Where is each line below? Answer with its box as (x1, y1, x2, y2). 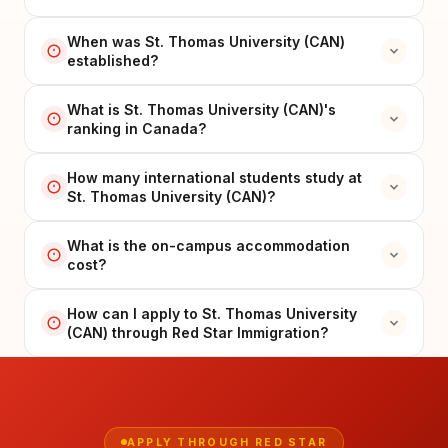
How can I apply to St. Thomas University (67, 304, 357, 322)
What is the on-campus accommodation (67, 236, 350, 254)
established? (67, 51, 158, 69)
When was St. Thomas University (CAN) (67, 32, 345, 50)
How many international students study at (67, 168, 362, 186)
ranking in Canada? (67, 119, 206, 137)
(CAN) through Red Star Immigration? (67, 323, 328, 341)
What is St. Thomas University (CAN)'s (67, 100, 336, 118)
